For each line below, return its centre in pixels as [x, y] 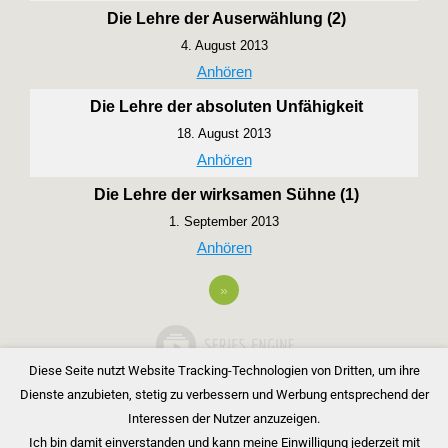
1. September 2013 [224, 221]
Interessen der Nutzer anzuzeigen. [224, 419]
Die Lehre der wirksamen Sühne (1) [226, 194]
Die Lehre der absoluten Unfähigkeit [226, 106]
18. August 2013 [224, 133]
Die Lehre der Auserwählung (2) [226, 18]
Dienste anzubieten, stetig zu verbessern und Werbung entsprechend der [224, 395]
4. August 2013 [224, 45]
